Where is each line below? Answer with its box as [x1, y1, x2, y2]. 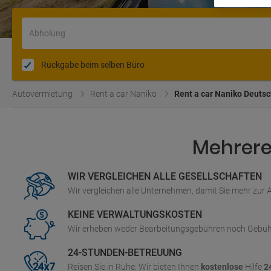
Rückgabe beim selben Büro [41, 60, 145, 70]
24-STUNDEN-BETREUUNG [68, 247, 182, 258]
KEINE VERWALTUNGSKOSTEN [68, 209, 202, 220]
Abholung [29, 28, 65, 38]
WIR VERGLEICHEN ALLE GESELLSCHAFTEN [68, 171, 262, 182]
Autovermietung [12, 89, 73, 99]
